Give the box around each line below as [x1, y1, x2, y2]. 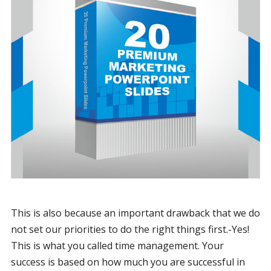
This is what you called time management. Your [10, 238, 224, 252]
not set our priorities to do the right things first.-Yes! [10, 222, 249, 236]
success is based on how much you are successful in [10, 255, 245, 269]
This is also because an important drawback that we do [10, 206, 260, 220]
